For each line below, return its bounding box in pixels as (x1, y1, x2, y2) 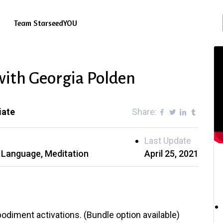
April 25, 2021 (144, 148, 199, 159)
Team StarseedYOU (14, 18, 77, 28)
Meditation (45, 148, 89, 159)
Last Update (144, 135, 191, 146)
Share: (132, 107, 157, 117)
